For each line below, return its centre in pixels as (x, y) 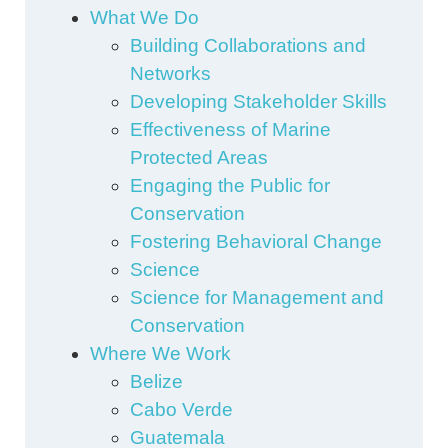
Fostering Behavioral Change (256, 242)
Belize (156, 382)
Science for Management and (257, 298)
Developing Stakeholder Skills (258, 102)
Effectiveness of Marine (230, 130)
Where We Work (160, 354)
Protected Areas (199, 158)
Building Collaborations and (248, 46)
